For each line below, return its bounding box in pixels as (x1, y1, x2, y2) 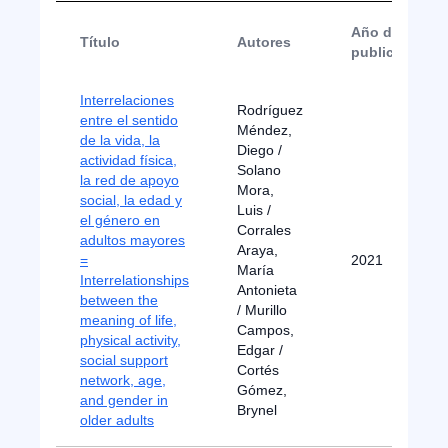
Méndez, (237, 122, 292, 138)
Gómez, (237, 382, 287, 398)
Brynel (237, 402, 277, 418)
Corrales (237, 222, 291, 238)
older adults (80, 412, 154, 428)
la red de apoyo (80, 172, 179, 188)
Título (80, 34, 120, 50)
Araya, (237, 242, 278, 258)
